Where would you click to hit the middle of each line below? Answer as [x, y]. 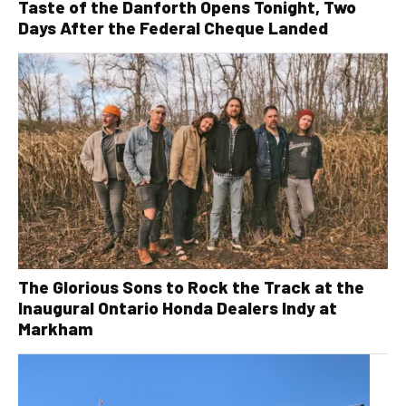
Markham [56, 328]
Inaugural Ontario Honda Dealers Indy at [178, 307]
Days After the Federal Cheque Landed [173, 27]
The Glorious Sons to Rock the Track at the [191, 286]
